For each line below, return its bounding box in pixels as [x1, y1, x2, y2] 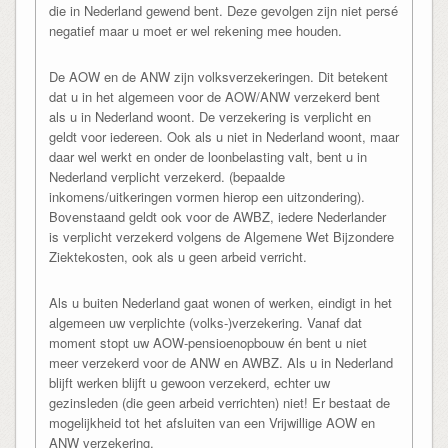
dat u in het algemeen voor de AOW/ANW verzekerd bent [48, 87, 380, 107]
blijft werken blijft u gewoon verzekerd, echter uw [48, 373, 330, 393]
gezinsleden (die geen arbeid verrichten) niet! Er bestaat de [48, 393, 390, 413]
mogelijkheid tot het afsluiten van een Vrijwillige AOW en [48, 413, 375, 433]
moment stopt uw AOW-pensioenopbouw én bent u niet [48, 333, 367, 353]
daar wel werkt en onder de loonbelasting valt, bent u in [48, 147, 367, 167]
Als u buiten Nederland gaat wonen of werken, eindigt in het [48, 293, 392, 313]
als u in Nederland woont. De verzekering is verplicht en [48, 107, 371, 127]
